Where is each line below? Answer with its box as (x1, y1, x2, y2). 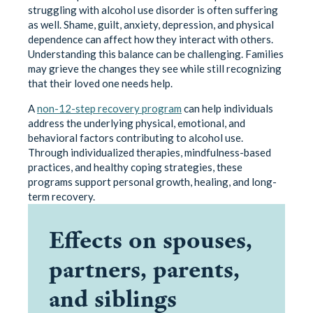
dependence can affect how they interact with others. (28, 32, 273, 45)
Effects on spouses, (49, 223, 252, 256)
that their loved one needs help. (28, 76, 173, 89)
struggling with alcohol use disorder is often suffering (28, 3, 278, 16)
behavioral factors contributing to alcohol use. (28, 131, 243, 144)
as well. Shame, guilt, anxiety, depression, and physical (28, 17, 274, 31)
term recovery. (28, 189, 95, 203)
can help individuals (182, 101, 273, 115)
